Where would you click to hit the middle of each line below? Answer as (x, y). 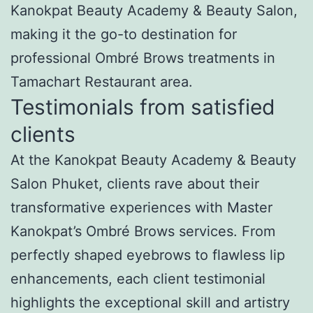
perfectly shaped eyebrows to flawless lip (148, 255)
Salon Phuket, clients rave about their (135, 183)
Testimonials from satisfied (143, 107)
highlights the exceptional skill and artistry (150, 302)
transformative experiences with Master (141, 207)
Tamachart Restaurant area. (102, 81)
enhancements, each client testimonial (138, 278)
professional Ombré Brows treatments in (143, 58)
